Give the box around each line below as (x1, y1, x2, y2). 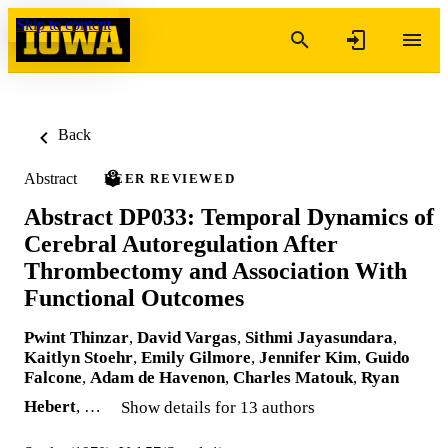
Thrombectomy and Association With (24, 257, 407, 284)
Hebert (24, 396, 76, 416)
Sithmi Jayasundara (245, 327, 393, 347)
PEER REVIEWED (104, 171, 236, 186)
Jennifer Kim (259, 347, 357, 367)
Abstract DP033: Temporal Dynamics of (24, 203, 434, 230)
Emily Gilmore (141, 347, 251, 367)
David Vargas (137, 327, 237, 347)
